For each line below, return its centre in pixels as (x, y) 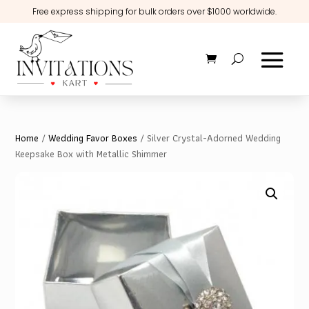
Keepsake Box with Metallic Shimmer (91, 153)
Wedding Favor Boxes (93, 138)
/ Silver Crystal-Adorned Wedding (209, 138)
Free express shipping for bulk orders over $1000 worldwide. (154, 11)
